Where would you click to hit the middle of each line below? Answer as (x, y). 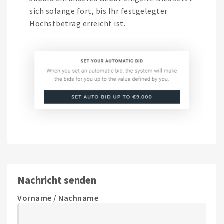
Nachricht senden (57, 180)
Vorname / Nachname (58, 198)
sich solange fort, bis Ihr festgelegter (99, 11)
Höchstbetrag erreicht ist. (77, 24)
